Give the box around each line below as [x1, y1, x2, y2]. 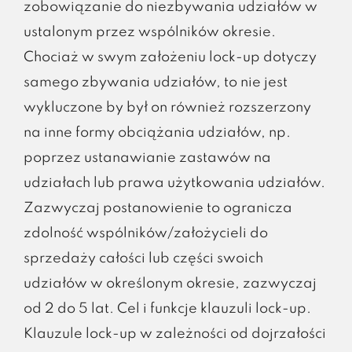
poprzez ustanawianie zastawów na [23, 150, 271, 165]
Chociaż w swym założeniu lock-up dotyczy [23, 49, 317, 64]
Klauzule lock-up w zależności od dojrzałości [23, 326, 326, 341]
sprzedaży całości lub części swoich [23, 251, 263, 266]
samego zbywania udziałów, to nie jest [23, 75, 288, 90]
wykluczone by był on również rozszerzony [23, 100, 311, 115]
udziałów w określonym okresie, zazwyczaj [23, 276, 317, 291]
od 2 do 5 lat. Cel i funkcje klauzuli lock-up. [23, 301, 311, 316]
